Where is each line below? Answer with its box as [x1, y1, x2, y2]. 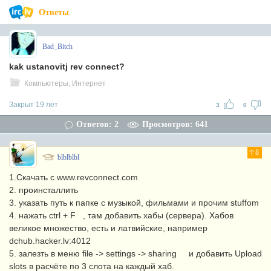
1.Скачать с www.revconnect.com [9, 172, 138, 182]
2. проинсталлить [9, 185, 78, 195]
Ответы [39, 8, 69, 17]
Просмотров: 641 [142, 120, 208, 129]
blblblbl [57, 153, 79, 162]
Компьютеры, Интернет [24, 79, 106, 88]
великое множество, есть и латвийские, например [9, 223, 207, 233]
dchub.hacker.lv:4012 [9, 236, 91, 246]
